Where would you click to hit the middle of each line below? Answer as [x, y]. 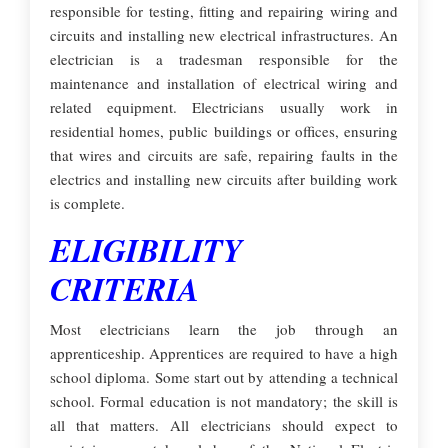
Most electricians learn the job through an [224, 329]
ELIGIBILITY [146, 249]
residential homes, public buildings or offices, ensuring [224, 131]
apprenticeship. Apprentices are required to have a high [224, 353]
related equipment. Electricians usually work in [224, 107]
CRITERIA [124, 288]
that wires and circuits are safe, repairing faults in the [224, 155]
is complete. [87, 203]
